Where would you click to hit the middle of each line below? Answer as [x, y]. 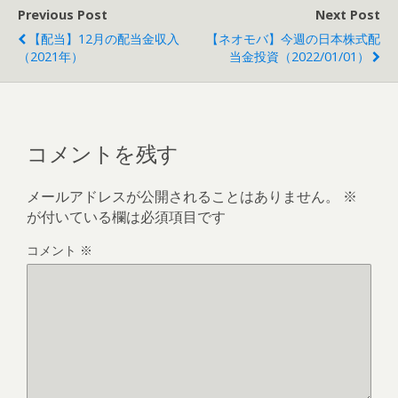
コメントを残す [103, 151]
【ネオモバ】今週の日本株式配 [293, 38]
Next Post [348, 14]
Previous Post [63, 14]
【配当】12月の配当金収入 [104, 38]
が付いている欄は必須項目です [126, 216]
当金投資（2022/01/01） [299, 56]
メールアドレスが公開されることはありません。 [183, 196]
